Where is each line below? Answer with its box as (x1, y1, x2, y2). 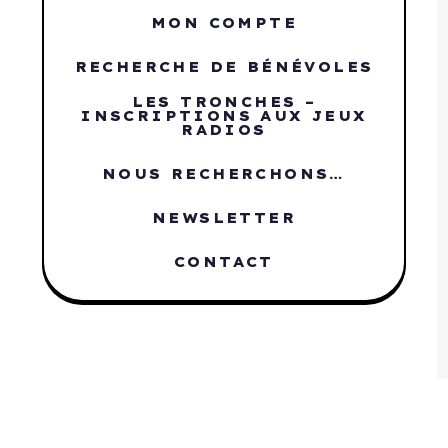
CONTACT (174, 253, 274, 271)
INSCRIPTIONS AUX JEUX (80, 107, 368, 125)
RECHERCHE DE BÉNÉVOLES (74, 58, 374, 76)
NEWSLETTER (151, 209, 296, 227)
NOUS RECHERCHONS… (102, 165, 346, 183)
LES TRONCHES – (131, 93, 317, 111)
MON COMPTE (150, 14, 297, 32)
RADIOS (181, 121, 267, 139)
